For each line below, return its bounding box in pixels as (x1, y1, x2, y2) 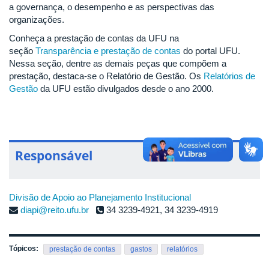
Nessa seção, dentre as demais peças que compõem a (9, 58, 226, 69)
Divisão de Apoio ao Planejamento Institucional (9, 192, 191, 203)
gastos (130, 245, 152, 254)
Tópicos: (9, 244, 40, 253)
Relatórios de (204, 71, 255, 82)
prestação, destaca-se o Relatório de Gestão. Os (9, 71, 204, 82)
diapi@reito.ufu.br (20, 205, 89, 216)
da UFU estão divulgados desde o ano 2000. (38, 83, 214, 94)
